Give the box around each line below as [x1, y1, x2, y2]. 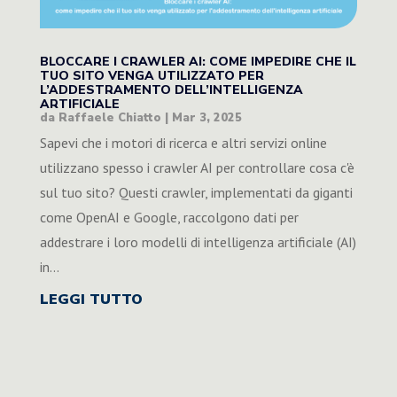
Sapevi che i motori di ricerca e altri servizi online [39, 134, 327, 152]
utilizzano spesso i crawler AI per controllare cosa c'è [39, 159, 354, 177]
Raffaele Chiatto [58, 110, 161, 127]
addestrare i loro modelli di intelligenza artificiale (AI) [39, 233, 356, 252]
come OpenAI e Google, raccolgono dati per [39, 208, 299, 227]
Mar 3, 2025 [171, 110, 242, 127]
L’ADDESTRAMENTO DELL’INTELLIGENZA [39, 82, 303, 99]
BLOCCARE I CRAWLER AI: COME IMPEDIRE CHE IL [39, 53, 356, 71]
